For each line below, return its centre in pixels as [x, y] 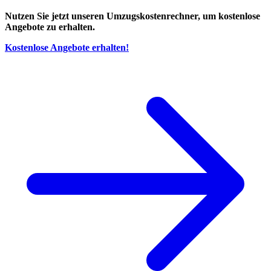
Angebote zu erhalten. [50, 27]
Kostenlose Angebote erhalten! [67, 48]
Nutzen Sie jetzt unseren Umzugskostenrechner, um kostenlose [132, 16]
